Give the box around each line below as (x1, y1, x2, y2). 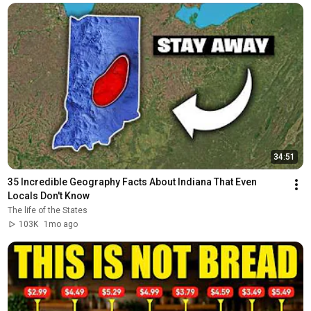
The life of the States (7, 205, 87, 215)
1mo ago (43, 219, 78, 229)
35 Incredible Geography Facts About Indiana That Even (7, 176, 257, 187)
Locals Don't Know (7, 190, 90, 201)
